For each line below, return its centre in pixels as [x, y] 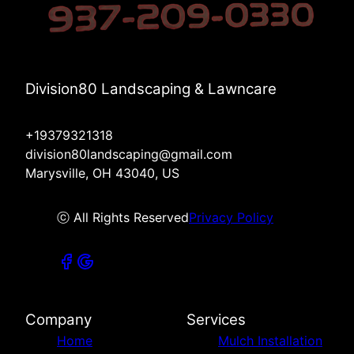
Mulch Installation [270, 341]
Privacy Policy [231, 218]
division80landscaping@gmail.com [129, 154]
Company [58, 320]
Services [216, 320]
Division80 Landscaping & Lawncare [151, 89]
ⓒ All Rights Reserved [123, 218]
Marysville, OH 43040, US [102, 173]
